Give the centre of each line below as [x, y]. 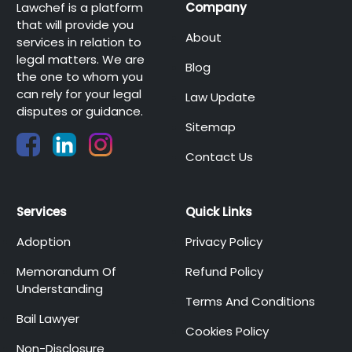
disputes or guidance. [79, 111]
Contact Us [219, 157]
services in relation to [79, 42]
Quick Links [218, 212]
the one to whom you [79, 77]
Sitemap [210, 127]
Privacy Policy [224, 242]
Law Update [220, 97]
